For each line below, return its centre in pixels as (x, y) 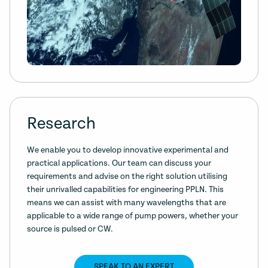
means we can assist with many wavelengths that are (127, 203)
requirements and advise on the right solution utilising (127, 177)
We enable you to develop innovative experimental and (128, 150)
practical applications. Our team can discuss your (119, 164)
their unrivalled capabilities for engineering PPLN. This (125, 190)
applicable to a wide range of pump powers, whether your (133, 216)
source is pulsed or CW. (70, 229)
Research (61, 124)
